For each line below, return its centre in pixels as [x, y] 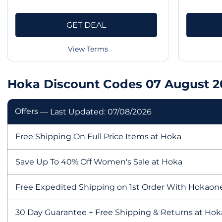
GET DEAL [86, 25]
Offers [28, 111]
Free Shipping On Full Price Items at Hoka [98, 136]
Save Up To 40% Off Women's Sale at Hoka [99, 162]
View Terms [88, 49]
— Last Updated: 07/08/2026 [96, 111]
